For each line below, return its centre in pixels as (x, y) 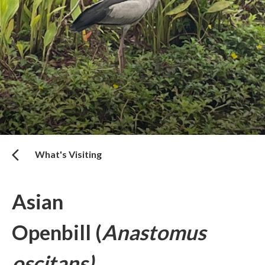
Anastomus (154, 232)
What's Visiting (68, 154)
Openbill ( (57, 232)
